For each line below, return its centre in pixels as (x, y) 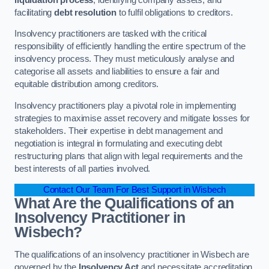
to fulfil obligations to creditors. (174, 12)
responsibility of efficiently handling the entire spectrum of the (130, 47)
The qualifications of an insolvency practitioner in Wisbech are (132, 254)
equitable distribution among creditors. (87, 84)
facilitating (35, 12)
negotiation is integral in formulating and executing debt (118, 143)
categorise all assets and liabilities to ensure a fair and (117, 72)
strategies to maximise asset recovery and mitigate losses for (132, 118)
